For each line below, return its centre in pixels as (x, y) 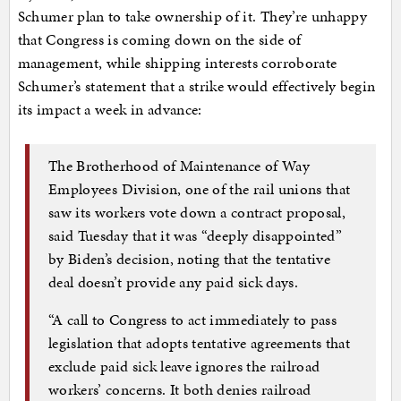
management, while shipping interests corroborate (177, 63)
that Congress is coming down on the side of (159, 40)
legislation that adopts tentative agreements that (200, 342)
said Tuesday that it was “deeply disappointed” (196, 235)
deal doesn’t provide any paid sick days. (174, 282)
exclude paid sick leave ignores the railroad (184, 366)
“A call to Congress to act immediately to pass (193, 319)
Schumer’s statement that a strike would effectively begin (196, 86)
